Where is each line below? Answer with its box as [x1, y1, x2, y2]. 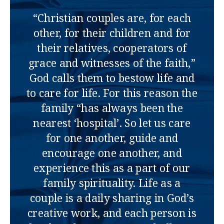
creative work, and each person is [27, 206, 196, 220]
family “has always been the [40, 101, 183, 115]
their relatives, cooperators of [37, 41, 187, 55]
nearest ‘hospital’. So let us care [33, 116, 191, 130]
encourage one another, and [42, 146, 182, 160]
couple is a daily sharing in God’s [29, 191, 194, 205]
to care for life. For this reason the [26, 86, 198, 100]
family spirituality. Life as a [43, 176, 181, 190]
